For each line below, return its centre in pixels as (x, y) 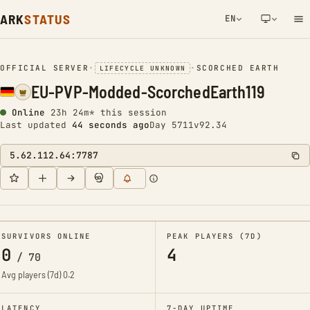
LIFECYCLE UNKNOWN (143, 68)
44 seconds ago (111, 125)
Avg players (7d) (32, 275)
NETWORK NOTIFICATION (214, 61)
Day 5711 (172, 125)
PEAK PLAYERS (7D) (215, 236)
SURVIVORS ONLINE (46, 236)
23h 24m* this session (109, 112)
